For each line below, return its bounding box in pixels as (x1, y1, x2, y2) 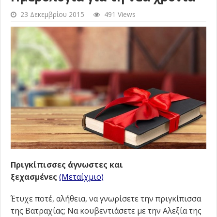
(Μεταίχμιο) (59, 171, 104, 182)
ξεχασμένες (11, 171, 58, 182)
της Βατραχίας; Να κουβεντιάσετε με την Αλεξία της (11, 205, 202, 216)
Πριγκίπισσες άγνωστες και (11, 159, 124, 170)
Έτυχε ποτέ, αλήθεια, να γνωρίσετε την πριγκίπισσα (11, 193, 201, 204)
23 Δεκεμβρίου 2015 (20, 10, 85, 19)
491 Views (104, 10, 136, 19)
